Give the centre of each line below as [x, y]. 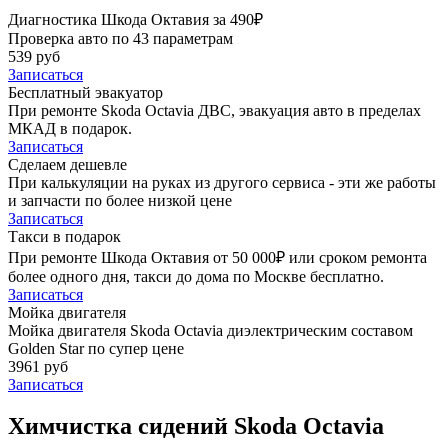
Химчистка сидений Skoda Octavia [196, 426]
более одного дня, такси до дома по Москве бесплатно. [196, 276]
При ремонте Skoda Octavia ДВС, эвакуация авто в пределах [214, 110]
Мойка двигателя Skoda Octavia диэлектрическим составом [210, 330]
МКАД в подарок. [70, 128]
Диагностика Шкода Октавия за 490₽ [135, 19]
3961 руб [38, 366]
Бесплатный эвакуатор [85, 92]
